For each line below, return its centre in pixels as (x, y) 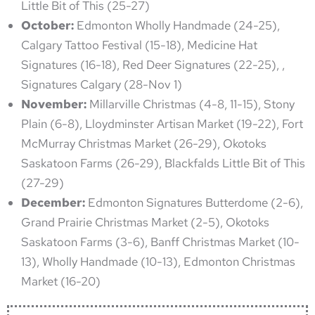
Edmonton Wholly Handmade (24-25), (177, 25)
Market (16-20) (61, 281)
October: (47, 25)
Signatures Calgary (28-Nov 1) (102, 84)
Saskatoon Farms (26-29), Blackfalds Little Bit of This (163, 163)
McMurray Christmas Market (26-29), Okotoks (144, 143)
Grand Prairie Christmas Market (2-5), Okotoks (145, 222)
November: (54, 104)
